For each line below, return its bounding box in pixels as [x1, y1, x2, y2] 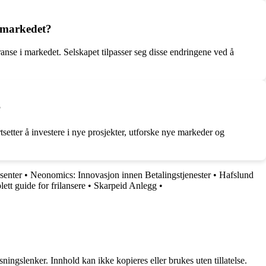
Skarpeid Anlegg [94, 180, 157, 191]
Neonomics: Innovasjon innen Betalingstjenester [30, 170, 211, 180]
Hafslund [219, 170, 254, 180]
